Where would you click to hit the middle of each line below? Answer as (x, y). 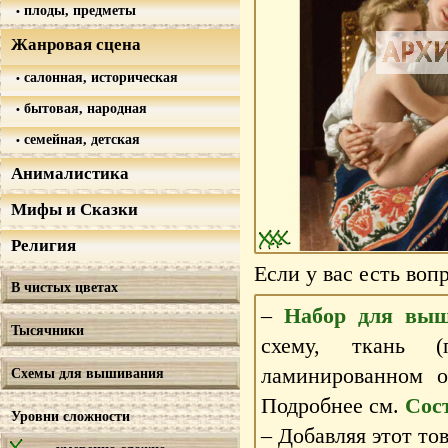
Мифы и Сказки (74, 209)
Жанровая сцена (76, 44)
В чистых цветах (64, 287)
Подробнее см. (333, 405)
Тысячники (47, 330)
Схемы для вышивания (87, 373)
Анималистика (70, 173)
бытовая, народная (83, 108)
